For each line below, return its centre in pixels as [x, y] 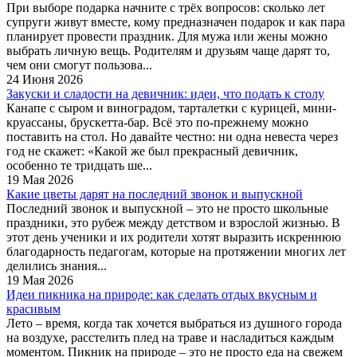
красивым [33, 308]
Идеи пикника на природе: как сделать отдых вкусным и [162, 294]
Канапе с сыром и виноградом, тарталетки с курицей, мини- [171, 108]
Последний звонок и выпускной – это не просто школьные [167, 208]
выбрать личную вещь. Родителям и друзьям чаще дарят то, [168, 50]
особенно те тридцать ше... [79, 165]
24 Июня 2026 [45, 79]
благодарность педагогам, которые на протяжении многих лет [176, 251]
